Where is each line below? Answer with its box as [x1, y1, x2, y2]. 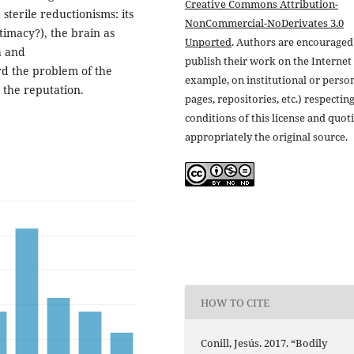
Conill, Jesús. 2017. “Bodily [201, 336, 328, 351]
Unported [185, 34, 232, 49]
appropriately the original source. [185, 129, 348, 144]
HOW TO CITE [201, 295, 270, 310]
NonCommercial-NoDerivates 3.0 [185, 15, 344, 30]
